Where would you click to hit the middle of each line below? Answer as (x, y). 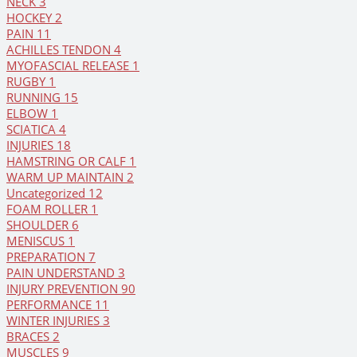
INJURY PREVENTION (64, 289)
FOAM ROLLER (49, 209)
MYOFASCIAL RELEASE (69, 66)
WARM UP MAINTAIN (67, 177)
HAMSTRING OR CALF (68, 161)
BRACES (29, 337)
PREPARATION (47, 257)
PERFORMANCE (51, 305)
